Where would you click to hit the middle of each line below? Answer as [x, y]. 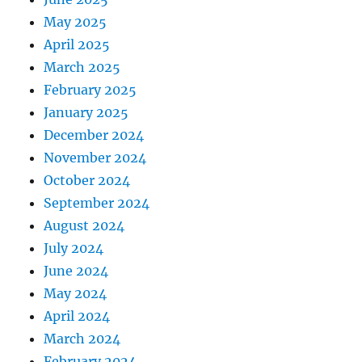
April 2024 [77, 316]
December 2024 [94, 135]
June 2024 [76, 271]
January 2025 [86, 113]
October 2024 [87, 181]
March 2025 [82, 67]
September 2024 [97, 203]
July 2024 [74, 248]
